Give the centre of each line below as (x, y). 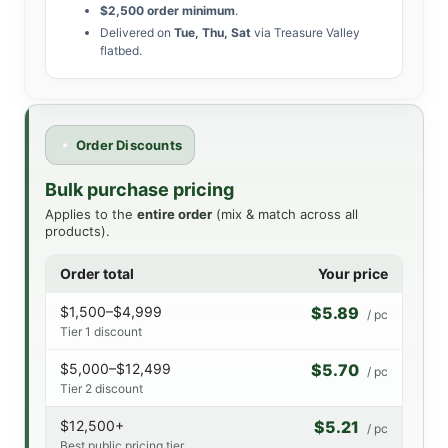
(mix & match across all (285, 213)
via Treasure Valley (305, 32)
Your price (353, 273)
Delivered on (137, 32)
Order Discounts (129, 144)
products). (77, 230)
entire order (174, 213)
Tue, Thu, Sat (212, 32)
